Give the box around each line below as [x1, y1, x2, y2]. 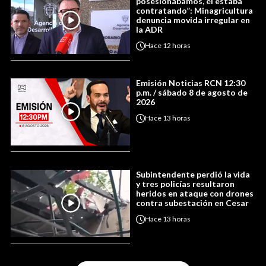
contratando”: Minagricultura [136, 5, 253, 15]
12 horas [163, 41, 191, 50]
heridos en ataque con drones [136, 188, 254, 198]
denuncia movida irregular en [136, 14, 250, 25]
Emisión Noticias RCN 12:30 [136, 77, 245, 88]
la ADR [136, 24, 163, 34]
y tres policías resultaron [136, 178, 235, 189]
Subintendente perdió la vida [136, 169, 250, 179]
